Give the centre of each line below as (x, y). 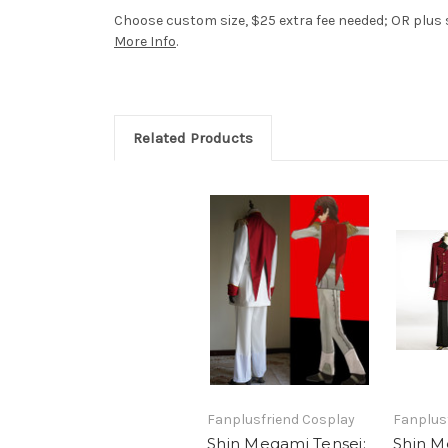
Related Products (192, 138)
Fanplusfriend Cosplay (281, 419)
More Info (145, 42)
